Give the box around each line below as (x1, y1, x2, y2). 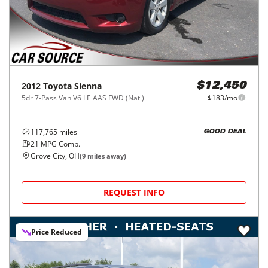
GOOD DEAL (203, 129, 246, 136)
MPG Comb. (39, 138, 80, 149)
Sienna (74, 80, 102, 92)
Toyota (43, 80, 72, 92)
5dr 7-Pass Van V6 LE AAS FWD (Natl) (22, 92, 144, 103)
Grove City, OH (31, 150, 80, 161)
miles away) (86, 151, 126, 160)
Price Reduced (31, 226, 82, 237)
